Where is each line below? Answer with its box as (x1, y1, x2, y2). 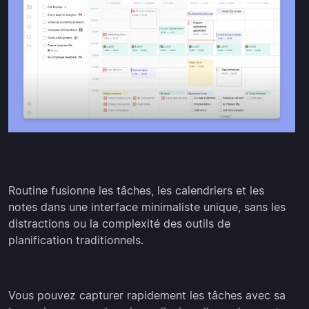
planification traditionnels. (8, 233, 143, 248)
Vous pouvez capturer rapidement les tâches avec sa (8, 288, 286, 303)
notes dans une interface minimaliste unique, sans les (8, 200, 286, 215)
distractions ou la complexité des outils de (8, 217, 230, 231)
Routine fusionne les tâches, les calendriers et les (8, 183, 264, 198)
